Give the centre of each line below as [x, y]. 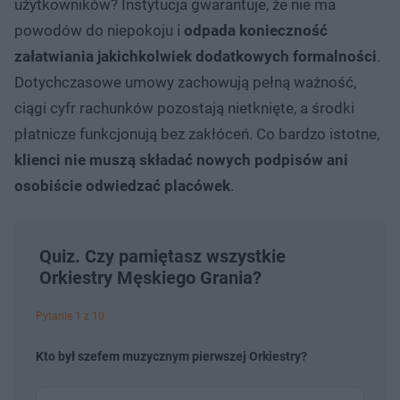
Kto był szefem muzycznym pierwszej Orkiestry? [171, 356]
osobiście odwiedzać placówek [122, 185]
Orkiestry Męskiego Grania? [150, 277]
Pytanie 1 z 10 [70, 316]
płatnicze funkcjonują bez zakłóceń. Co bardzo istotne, [197, 133]
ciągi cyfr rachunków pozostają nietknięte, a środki [184, 108]
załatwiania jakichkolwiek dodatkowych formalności [196, 56]
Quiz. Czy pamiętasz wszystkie [162, 256]
